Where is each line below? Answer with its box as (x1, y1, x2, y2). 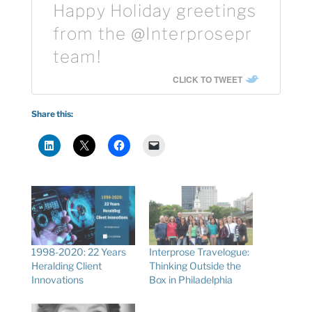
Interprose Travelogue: (148, 246, 249, 258)
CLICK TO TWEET (173, 72, 243, 86)
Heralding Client (31, 260, 102, 272)
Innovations (31, 274, 84, 286)
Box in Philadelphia (148, 274, 233, 286)
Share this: (31, 108, 73, 119)
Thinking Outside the (148, 260, 241, 272)
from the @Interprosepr (52, 23, 253, 44)
